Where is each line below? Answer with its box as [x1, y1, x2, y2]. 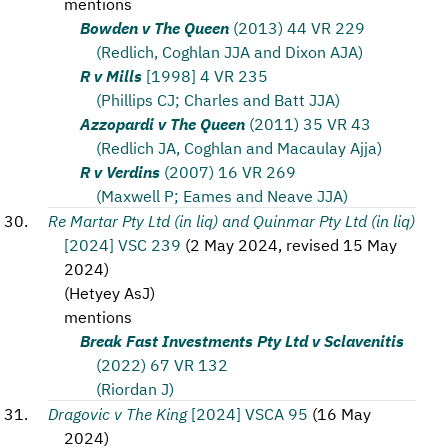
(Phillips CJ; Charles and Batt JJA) [96, 88, 340, 110]
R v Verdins [80, 160, 160, 182]
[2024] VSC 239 [64, 233, 181, 255]
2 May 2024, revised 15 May [190, 233, 397, 255]
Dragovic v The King [48, 402, 187, 424]
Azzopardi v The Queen [80, 112, 245, 134]
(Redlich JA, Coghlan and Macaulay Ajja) [96, 136, 382, 158]
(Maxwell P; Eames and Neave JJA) [96, 184, 348, 206]
